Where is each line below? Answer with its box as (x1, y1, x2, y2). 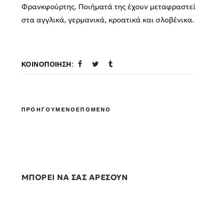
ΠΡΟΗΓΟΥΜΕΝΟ (21, 106, 76, 113)
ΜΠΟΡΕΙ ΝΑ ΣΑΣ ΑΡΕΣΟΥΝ (21, 172, 128, 182)
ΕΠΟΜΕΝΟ (76, 106, 111, 113)
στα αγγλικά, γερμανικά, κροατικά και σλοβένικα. (21, 15, 194, 24)
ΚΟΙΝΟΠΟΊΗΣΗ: (21, 59, 73, 69)
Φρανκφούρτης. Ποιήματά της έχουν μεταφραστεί (21, 1, 196, 11)
